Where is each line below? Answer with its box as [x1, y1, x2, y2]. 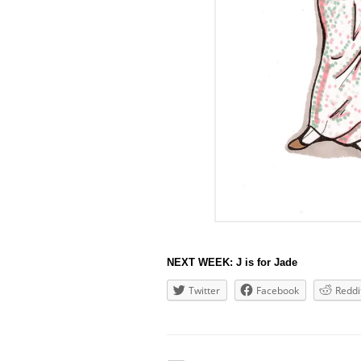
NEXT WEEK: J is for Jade [167, 256, 297, 268]
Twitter [189, 284, 220, 297]
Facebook [256, 284, 299, 297]
